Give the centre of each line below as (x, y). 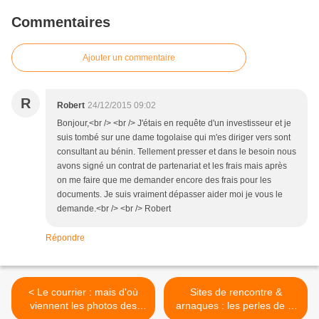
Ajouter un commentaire (129, 58)
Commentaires (61, 22)
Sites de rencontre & (236, 292)
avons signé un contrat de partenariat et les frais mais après (172, 166)
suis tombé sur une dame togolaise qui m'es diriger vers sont (174, 138)
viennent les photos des (83, 306)
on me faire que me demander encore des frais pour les (164, 181)
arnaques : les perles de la (236, 306)
